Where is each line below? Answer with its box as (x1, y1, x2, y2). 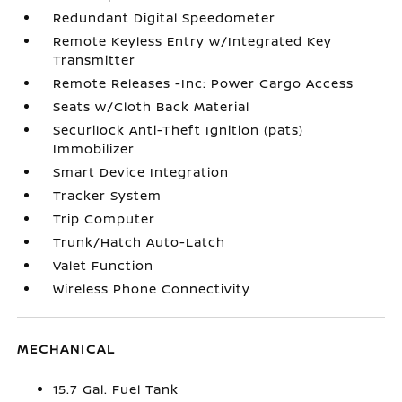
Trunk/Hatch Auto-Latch (53, 233, 226, 250)
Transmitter (53, 51, 136, 68)
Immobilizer (53, 140, 135, 157)
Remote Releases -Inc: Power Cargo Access (53, 74, 354, 92)
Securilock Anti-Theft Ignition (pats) (53, 121, 304, 138)
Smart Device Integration (53, 163, 230, 180)
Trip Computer (53, 210, 156, 227)
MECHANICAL (17, 340, 117, 357)
